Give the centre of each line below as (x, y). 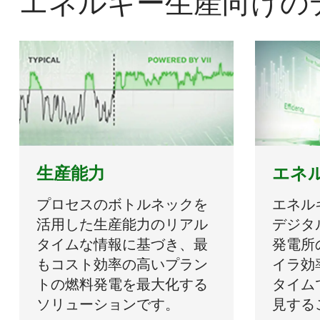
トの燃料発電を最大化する (122, 284)
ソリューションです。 (108, 304)
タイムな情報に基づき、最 (122, 244)
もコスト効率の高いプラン (122, 264)
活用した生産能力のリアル (122, 224)
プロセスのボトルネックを (122, 204)
